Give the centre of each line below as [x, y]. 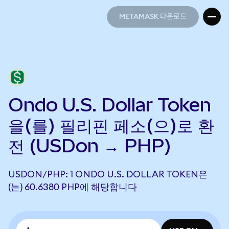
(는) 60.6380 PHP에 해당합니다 [73, 187]
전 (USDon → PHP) [90, 146]
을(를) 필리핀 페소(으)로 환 [111, 125]
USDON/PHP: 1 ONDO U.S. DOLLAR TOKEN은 [108, 174]
